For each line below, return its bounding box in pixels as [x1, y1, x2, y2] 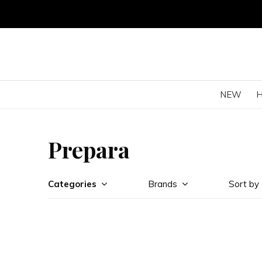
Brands [148, 178, 177, 189]
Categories [48, 178, 96, 189]
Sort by [229, 178, 259, 189]
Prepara [48, 135, 130, 164]
